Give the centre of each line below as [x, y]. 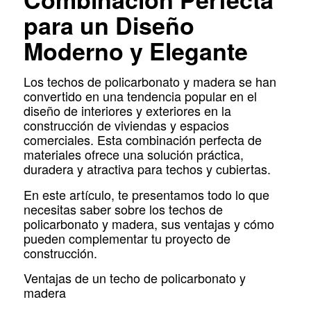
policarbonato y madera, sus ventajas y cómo [149, 223]
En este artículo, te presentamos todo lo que [146, 194]
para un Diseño [109, 25]
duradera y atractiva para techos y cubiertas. [147, 169]
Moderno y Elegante [135, 51]
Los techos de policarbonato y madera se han [150, 82]
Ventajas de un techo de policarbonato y [134, 277]
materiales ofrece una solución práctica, [133, 154]
